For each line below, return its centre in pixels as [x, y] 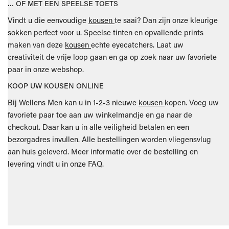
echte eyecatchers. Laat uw [137, 44]
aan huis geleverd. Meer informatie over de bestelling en [103, 151]
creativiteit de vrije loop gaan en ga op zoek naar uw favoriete [112, 56]
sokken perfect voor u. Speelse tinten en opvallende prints [106, 32]
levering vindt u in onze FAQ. [56, 163]
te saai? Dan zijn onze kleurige [166, 20]
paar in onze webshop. [46, 69]
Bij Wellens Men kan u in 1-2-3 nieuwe [73, 102]
